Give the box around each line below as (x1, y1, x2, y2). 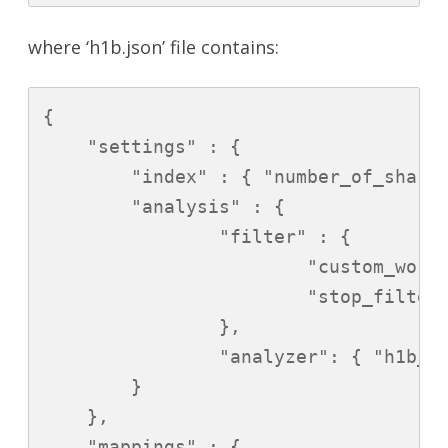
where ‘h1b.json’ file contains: (28, 35, 279, 60)
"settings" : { (43, 136, 241, 158)
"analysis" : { (43, 196, 285, 218)
